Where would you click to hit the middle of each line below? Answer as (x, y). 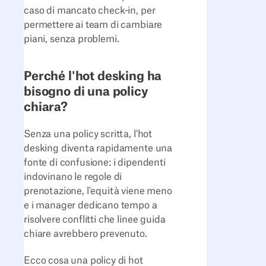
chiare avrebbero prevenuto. (85, 234)
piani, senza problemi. (72, 39)
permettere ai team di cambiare (93, 25)
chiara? (46, 107)
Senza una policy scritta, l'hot (88, 134)
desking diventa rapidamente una (98, 149)
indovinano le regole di (73, 177)
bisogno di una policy (86, 91)
